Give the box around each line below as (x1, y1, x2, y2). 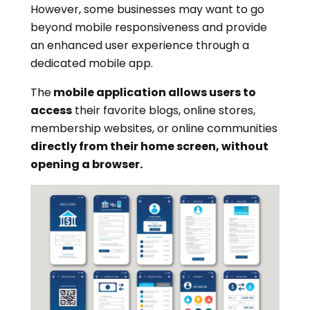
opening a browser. (30, 156, 143, 173)
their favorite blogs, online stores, (72, 102, 255, 119)
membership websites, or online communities (30, 120, 277, 137)
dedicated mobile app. (30, 55, 153, 72)
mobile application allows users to (51, 84, 256, 101)
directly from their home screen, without (30, 138, 268, 155)
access (30, 102, 72, 119)
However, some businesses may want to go (30, 1, 264, 18)
